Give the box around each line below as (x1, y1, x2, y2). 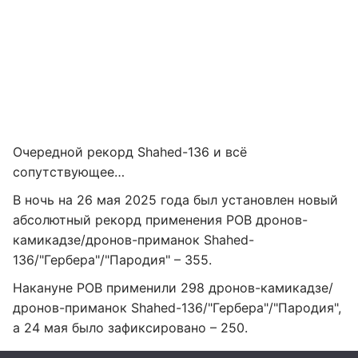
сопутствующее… (13, 164, 125, 180)
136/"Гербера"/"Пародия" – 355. (13, 252, 212, 268)
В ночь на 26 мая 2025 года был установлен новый (13, 192, 338, 208)
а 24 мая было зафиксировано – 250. (13, 320, 248, 336)
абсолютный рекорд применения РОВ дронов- (13, 212, 308, 228)
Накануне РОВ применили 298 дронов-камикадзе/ (13, 280, 333, 296)
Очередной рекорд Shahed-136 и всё (13, 144, 247, 160)
